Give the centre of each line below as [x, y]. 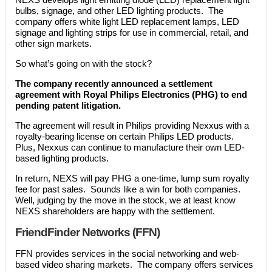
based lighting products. [62, 158]
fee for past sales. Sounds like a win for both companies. [129, 189]
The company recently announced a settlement [114, 83]
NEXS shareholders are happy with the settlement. [115, 211]
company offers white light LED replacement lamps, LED [127, 21]
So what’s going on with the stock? [83, 63]
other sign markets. [53, 43]
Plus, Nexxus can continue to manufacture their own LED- [130, 147]
